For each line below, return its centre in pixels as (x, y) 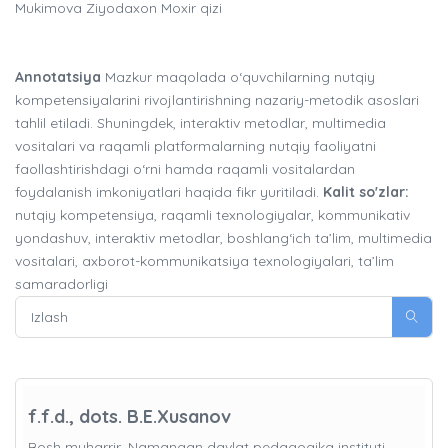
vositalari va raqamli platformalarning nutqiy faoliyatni (195, 146)
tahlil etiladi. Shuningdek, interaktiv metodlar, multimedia (200, 123)
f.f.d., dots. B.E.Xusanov (129, 417)
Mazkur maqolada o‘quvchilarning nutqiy (238, 77)
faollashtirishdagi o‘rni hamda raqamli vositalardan (185, 169)
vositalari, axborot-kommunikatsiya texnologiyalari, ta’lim (204, 261)
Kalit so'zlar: (366, 192)
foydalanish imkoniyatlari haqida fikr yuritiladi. (169, 192)
